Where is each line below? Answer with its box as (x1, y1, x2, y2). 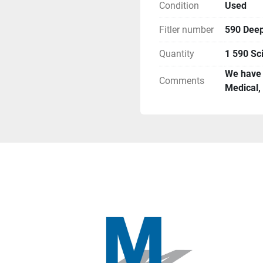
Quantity (159, 48, 194, 59)
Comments (159, 75, 204, 86)
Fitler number (159, 24, 214, 35)
